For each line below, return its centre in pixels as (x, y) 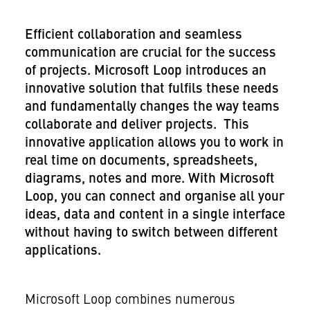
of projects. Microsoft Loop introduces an (145, 72)
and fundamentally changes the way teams (152, 108)
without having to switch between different (151, 234)
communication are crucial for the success (150, 54)
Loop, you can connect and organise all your (154, 198)
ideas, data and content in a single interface (155, 216)
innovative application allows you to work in (154, 144)
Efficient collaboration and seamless (133, 36)
